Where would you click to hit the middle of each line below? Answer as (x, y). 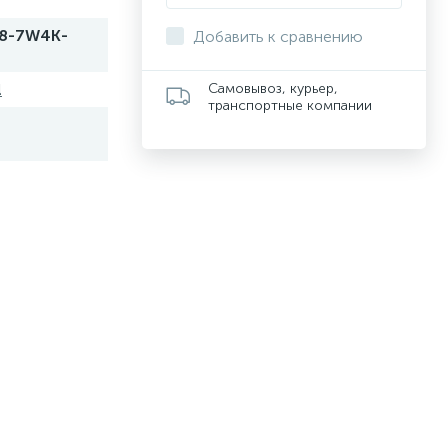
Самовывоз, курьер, (273, 88)
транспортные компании (290, 105)
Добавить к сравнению (278, 36)
